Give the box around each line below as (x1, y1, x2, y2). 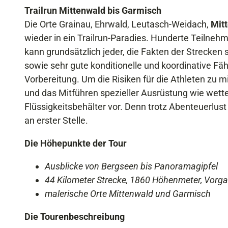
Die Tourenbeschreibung (24, 211, 125, 222)
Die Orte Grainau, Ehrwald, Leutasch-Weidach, (24, 18, 211, 30)
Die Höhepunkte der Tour (24, 137, 127, 149)
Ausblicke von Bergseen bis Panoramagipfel (45, 160, 218, 172)
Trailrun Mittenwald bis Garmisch (24, 5, 161, 16)
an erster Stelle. (24, 115, 88, 126)
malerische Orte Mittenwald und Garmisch (45, 188, 211, 199)
